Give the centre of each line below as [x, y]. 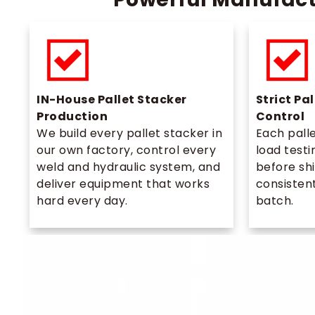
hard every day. [82, 200]
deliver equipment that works [123, 184]
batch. [275, 200]
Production [72, 116]
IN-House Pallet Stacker [112, 99]
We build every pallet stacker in [129, 133]
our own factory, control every [126, 150]
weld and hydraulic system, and [128, 167]
